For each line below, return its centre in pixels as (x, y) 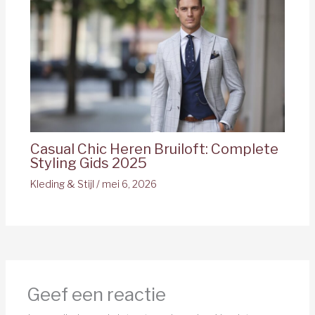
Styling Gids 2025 (88, 163)
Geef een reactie (96, 294)
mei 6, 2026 (129, 184)
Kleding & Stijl (62, 184)
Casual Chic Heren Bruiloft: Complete (154, 149)
